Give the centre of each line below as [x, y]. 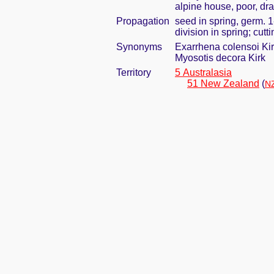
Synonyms [139, 47]
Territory [134, 72]
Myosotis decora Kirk [220, 58]
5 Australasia [203, 72]
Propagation [143, 21]
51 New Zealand [223, 83]
